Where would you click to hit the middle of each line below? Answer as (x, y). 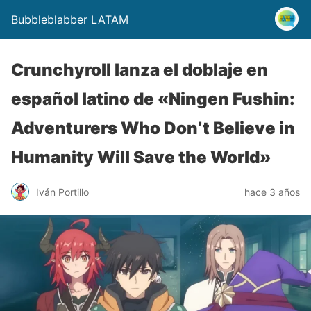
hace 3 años (272, 192)
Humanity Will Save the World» (141, 157)
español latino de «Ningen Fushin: (153, 99)
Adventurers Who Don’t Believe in (153, 128)
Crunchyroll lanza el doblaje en (140, 70)
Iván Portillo (62, 192)
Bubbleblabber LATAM (70, 19)
